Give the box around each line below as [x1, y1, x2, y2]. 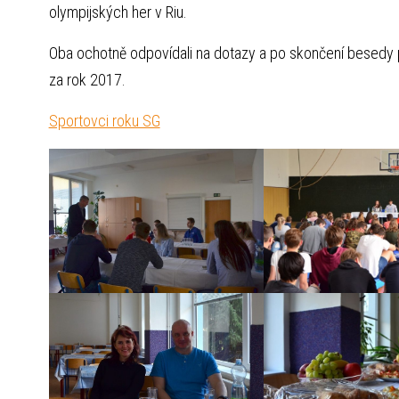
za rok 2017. [48, 70, 126, 90]
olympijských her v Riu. [48, 3, 187, 22]
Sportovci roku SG [48, 111, 160, 131]
